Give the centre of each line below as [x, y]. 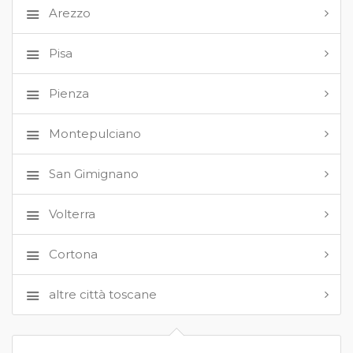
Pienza [69, 94]
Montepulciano [95, 134]
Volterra [72, 214]
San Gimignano [93, 174]
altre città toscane [102, 295]
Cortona [73, 255]
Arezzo [69, 13]
